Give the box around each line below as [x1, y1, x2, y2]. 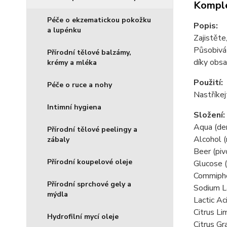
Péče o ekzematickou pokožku [47, 15, 151, 25]
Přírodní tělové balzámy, [47, 48, 131, 57]
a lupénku [47, 25, 81, 35]
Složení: [193, 109, 225, 121]
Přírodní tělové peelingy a [47, 125, 137, 134]
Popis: [193, 20, 218, 31]
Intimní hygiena [47, 102, 101, 112]
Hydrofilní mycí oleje [47, 212, 119, 221]
